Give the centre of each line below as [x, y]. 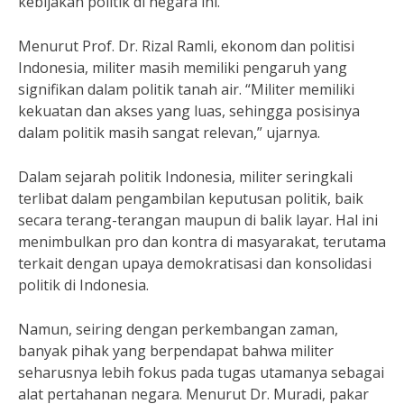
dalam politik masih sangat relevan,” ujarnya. [169, 133]
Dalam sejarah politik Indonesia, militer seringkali [185, 177]
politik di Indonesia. [83, 285]
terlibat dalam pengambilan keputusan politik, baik [191, 198]
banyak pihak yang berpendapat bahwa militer [176, 351]
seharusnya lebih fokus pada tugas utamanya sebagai [201, 372]
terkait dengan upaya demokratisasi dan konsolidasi [195, 263]
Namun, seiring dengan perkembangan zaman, [178, 329]
